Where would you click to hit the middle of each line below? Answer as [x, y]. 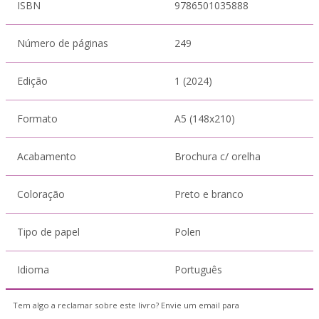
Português [198, 270]
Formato [37, 119]
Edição [32, 81]
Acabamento [47, 156]
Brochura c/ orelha [218, 156]
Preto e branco [209, 194]
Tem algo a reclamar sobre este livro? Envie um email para [126, 305]
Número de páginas [63, 43]
